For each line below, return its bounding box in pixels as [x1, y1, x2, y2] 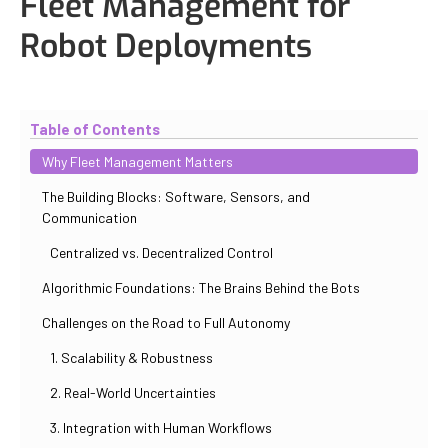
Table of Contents [30, 119, 160, 138]
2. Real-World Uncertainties [50, 383, 216, 401]
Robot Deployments [20, 24, 312, 67]
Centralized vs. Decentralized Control [50, 243, 273, 261]
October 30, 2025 [98, 78, 205, 96]
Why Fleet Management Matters [42, 152, 233, 170]
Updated [39, 78, 93, 96]
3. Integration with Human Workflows [50, 418, 272, 436]
